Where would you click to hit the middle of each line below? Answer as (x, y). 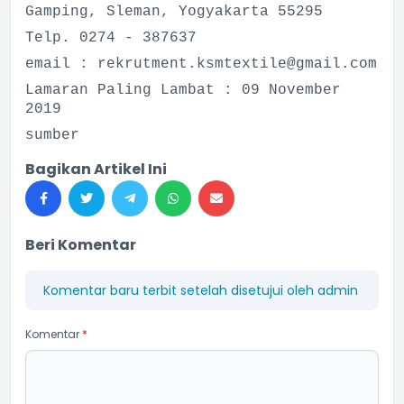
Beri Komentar (81, 245)
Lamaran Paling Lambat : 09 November (183, 90)
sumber (52, 135)
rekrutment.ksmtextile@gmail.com (237, 64)
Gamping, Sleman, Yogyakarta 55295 (174, 12)
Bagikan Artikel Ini (96, 169)
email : (61, 64)
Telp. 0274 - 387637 (111, 38)
